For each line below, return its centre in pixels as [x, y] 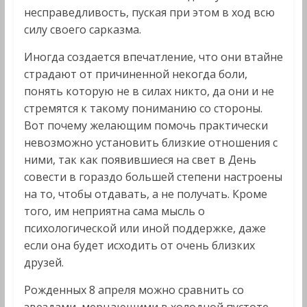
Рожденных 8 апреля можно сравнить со [134, 290]
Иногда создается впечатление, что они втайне [153, 57]
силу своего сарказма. [82, 29]
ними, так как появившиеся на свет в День [140, 160]
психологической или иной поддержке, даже [145, 228]
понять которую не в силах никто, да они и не [149, 91]
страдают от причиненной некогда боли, [135, 74]
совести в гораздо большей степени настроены [153, 177]
